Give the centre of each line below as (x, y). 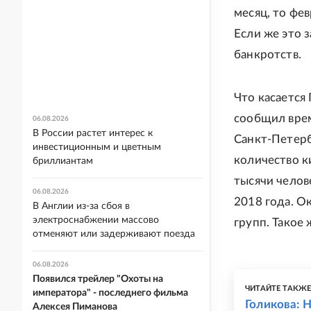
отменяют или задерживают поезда (114, 234)
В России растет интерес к (93, 133)
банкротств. (268, 55)
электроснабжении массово (96, 220)
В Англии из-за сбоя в (81, 206)
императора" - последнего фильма (110, 293)
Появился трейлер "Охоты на (98, 279)
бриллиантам (63, 161)
